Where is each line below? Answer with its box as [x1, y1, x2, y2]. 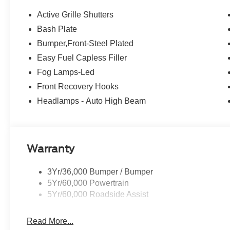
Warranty [27, 143, 75, 156]
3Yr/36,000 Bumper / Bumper [47, 167, 154, 176]
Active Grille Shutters [37, 10, 114, 19]
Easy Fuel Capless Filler [37, 53, 127, 62]
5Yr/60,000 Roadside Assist [47, 189, 149, 199]
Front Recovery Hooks [37, 82, 119, 91]
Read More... [27, 216, 74, 225]
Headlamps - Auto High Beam [37, 96, 146, 105]
